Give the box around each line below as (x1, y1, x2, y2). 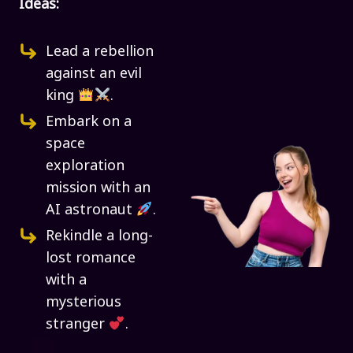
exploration (46, 154, 124, 175)
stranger (46, 312, 109, 333)
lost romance (46, 246, 136, 267)
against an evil (46, 61, 142, 83)
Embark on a (46, 110, 132, 131)
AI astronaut (46, 198, 136, 219)
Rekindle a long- (46, 224, 153, 245)
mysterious (46, 290, 121, 311)
